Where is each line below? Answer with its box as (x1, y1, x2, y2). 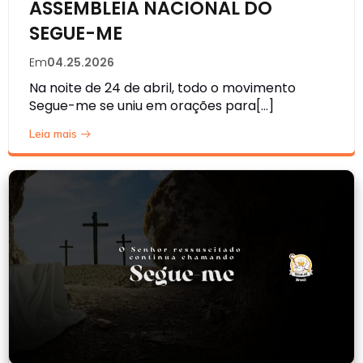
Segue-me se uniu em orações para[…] (29, 96, 274, 115)
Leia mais (29, 126, 77, 141)
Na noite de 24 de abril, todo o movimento (29, 79, 296, 97)
